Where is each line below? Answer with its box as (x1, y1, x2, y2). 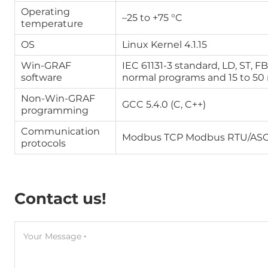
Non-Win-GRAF (21, 93, 95, 104)
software (21, 72, 62, 83)
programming (21, 105, 89, 116)
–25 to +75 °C (122, 12, 182, 23)
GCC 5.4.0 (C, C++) (122, 99, 206, 110)
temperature (21, 18, 83, 29)
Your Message (23, 231, 81, 242)
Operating (21, 6, 70, 17)
